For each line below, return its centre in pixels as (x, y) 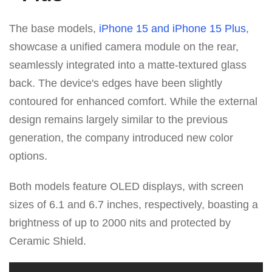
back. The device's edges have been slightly (116, 83)
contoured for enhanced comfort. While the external (133, 101)
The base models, (54, 28)
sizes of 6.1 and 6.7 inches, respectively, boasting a (134, 204)
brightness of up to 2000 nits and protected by (120, 223)
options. (28, 156)
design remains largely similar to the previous (118, 119)
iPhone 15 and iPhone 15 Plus (172, 28)
